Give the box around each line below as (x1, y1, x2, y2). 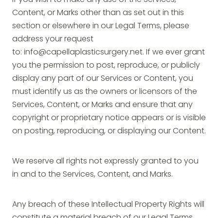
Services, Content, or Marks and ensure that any (12, 101, 193, 109)
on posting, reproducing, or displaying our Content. (12, 127, 206, 135)
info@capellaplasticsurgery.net (24, 49, 143, 56)
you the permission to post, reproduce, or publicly (12, 62, 200, 70)
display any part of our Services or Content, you (12, 75, 193, 83)
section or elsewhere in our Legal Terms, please (12, 22, 189, 30)
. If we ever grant (143, 49, 205, 56)
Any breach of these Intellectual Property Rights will (12, 201, 204, 209)
